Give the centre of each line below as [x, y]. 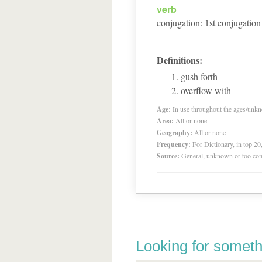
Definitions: [180, 60]
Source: [168, 156]
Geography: [175, 132]
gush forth [199, 76]
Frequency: [174, 144]
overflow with [206, 90]
